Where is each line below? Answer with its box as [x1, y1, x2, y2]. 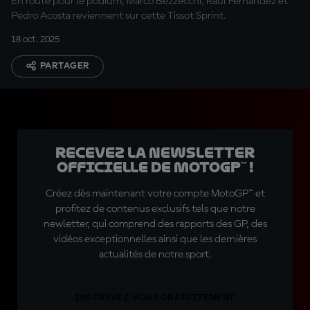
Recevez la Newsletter [55, 145, 255, 161]
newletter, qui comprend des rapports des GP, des [43, 219, 267, 230]
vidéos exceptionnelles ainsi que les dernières [53, 234, 257, 245]
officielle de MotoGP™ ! [56, 159, 254, 176]
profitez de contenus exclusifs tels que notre [55, 203, 255, 215]
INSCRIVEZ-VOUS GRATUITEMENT [75, 293, 235, 302]
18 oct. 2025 [11, 35, 60, 44]
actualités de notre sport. [98, 249, 212, 260]
